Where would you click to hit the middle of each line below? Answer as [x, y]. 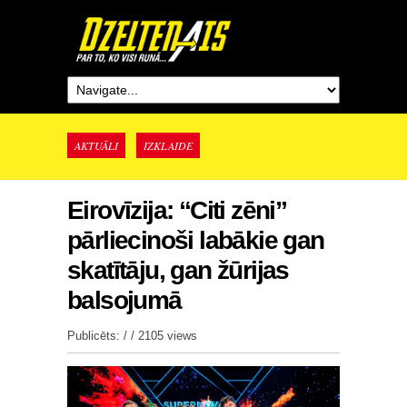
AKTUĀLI [96, 145]
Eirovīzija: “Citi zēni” [177, 210]
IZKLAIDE [168, 145]
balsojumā [124, 300]
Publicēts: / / [103, 336]
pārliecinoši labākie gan [196, 240]
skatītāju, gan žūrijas [178, 270]
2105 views [168, 336]
